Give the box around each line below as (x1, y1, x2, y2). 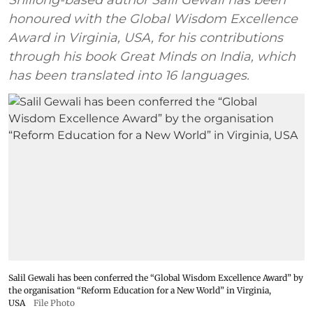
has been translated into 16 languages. (8, 68, 249, 84)
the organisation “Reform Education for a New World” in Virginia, (8, 284, 271, 296)
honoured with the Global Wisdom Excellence (8, 11, 298, 27)
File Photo (34, 297, 75, 308)
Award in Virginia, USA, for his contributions (8, 30, 283, 46)
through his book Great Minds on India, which (8, 49, 296, 65)
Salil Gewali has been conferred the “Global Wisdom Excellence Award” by (8, 272, 303, 283)
